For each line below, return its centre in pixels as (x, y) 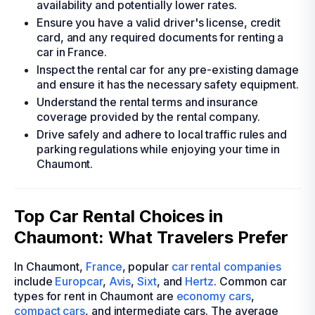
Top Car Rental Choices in (119, 216)
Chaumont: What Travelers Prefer (151, 237)
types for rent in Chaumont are (95, 296)
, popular (147, 266)
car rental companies (226, 266)
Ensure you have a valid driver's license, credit (159, 22)
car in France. (72, 52)
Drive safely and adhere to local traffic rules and (162, 134)
